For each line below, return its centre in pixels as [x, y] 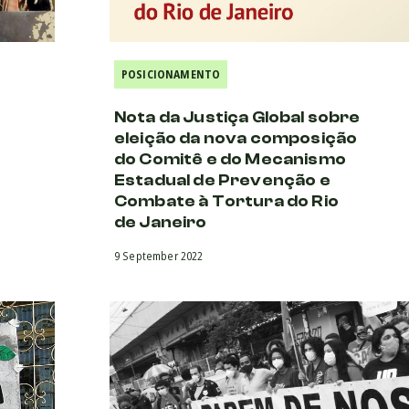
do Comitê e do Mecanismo [230, 159]
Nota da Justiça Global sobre [237, 117]
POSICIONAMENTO [171, 74]
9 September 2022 [159, 256]
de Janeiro [161, 222]
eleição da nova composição [236, 138]
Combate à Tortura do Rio [226, 201]
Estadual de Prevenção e [222, 180]
